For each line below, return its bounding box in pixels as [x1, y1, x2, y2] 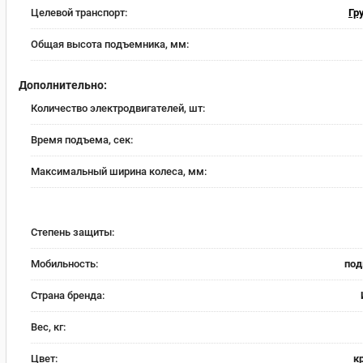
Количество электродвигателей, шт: [31, 102, 205, 114]
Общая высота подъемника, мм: [31, 38, 189, 50]
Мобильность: [31, 258, 98, 270]
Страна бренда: [31, 289, 105, 301]
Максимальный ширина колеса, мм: [31, 165, 207, 177]
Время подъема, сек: [31, 134, 133, 146]
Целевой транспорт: [31, 6, 127, 19]
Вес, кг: [31, 321, 66, 333]
